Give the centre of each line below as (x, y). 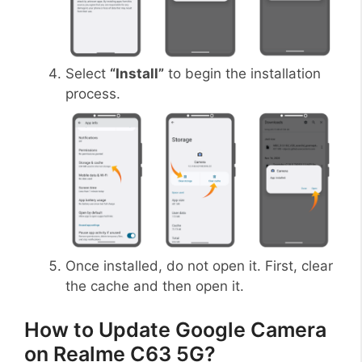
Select (88, 73)
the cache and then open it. (155, 286)
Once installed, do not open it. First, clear (199, 266)
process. (93, 93)
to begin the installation (242, 73)
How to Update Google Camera (175, 329)
